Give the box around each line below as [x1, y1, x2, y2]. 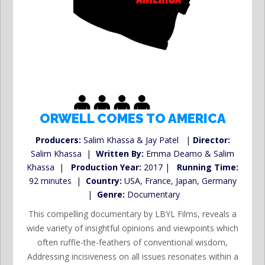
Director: [192, 134, 230, 146]
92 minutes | [28, 174, 86, 186]
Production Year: [71, 161, 141, 173]
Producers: [35, 134, 81, 146]
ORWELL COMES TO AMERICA [39, 110, 226, 126]
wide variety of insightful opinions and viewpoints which [27, 222, 238, 234]
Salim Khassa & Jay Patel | [80, 134, 193, 146]
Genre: [97, 188, 125, 200]
